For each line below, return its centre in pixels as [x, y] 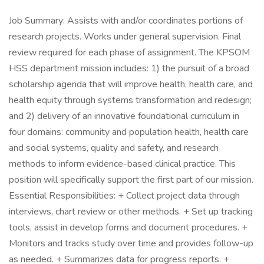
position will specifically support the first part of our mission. [131, 180]
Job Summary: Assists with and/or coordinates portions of [126, 21]
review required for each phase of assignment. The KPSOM [129, 52]
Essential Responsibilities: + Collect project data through [124, 196]
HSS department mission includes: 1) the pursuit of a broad [129, 68]
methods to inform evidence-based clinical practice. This [122, 164]
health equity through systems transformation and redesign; [130, 100]
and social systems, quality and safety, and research [114, 148]
